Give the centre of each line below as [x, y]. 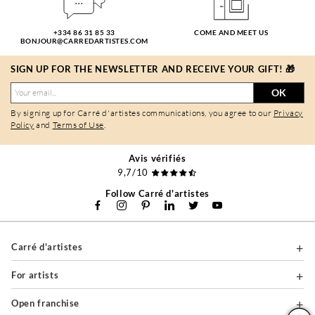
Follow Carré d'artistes [157, 193]
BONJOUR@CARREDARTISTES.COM [84, 40]
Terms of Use [78, 124]
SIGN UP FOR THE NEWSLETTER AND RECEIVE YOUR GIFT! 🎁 [153, 69]
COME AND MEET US [231, 32]
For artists [38, 275]
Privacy [288, 112]
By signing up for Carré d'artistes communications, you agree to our [142, 112]
